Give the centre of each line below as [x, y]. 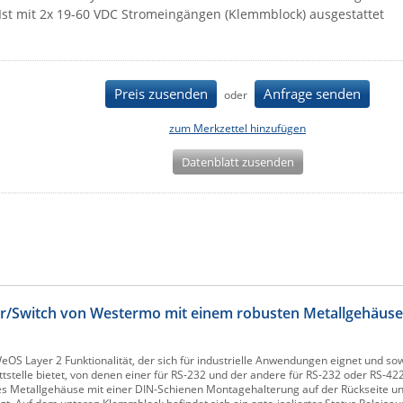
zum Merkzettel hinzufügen [237, 128]
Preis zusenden [161, 94]
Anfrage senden [312, 94]
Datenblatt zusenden [237, 162]
